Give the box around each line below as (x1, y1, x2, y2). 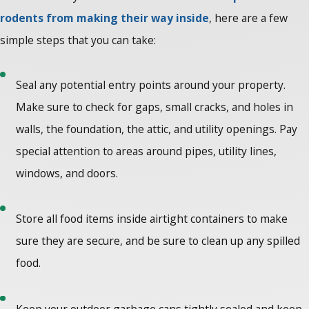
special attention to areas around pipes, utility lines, (16, 143, 277, 159)
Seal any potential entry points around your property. (16, 77, 286, 93)
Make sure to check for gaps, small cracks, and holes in (16, 99, 294, 115)
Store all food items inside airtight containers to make (16, 211, 288, 227)
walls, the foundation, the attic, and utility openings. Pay (16, 121, 298, 137)
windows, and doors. (16, 166, 121, 181)
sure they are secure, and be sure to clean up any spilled (16, 233, 301, 249)
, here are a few (209, 10, 288, 26)
